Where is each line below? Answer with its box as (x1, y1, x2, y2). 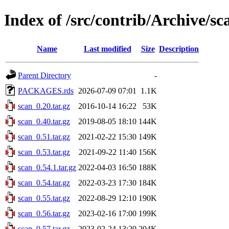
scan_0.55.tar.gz (18, 193, 70, 202)
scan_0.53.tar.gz (18, 147, 70, 156)
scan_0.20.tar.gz (18, 101, 70, 110)
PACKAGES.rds (18, 86, 74, 95)
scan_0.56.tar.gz (18, 209, 70, 218)
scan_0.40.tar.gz (18, 117, 70, 126)
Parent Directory (18, 71, 71, 80)
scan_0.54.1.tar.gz (18, 163, 76, 172)
